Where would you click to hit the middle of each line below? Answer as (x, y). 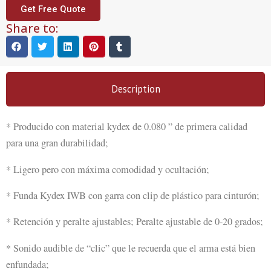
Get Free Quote (53, 9)
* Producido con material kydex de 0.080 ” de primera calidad (127, 127)
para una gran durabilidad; (57, 143)
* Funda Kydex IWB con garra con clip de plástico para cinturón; (133, 195)
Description (135, 89)
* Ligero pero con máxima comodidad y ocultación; (108, 169)
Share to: (32, 28)
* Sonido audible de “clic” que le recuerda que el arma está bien (131, 248)
